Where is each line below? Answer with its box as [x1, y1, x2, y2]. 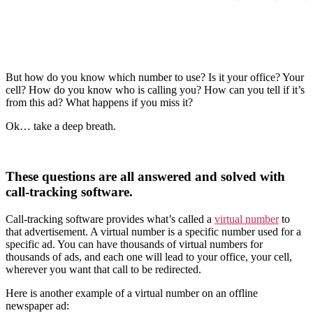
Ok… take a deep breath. [6, 119, 116, 132]
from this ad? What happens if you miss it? [6, 96, 193, 108]
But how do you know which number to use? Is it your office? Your [6, 71, 304, 83]
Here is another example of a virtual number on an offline [6, 287, 258, 300]
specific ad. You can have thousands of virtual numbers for [6, 238, 263, 251]
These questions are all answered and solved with [6, 169, 285, 184]
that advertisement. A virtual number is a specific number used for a [6, 226, 301, 238]
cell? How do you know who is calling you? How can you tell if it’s [6, 83, 305, 96]
